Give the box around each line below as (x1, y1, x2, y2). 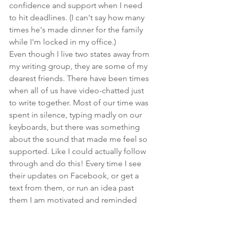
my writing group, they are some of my (9, 61, 149, 71)
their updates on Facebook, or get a (9, 171, 141, 181)
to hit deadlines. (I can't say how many (9, 13, 146, 23)
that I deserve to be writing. (9, 207, 109, 217)
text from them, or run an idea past (9, 183, 136, 193)
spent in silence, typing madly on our (9, 110, 144, 120)
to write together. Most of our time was (9, 98, 150, 108)
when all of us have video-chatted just (9, 86, 146, 96)
